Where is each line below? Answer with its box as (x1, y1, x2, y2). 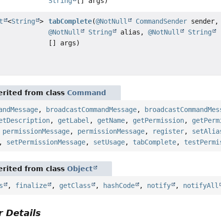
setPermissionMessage (6, 138, 86, 147)
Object (67, 165, 93, 173)
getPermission (133, 116, 184, 125)
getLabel (58, 116, 90, 125)
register (152, 127, 184, 136)
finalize (15, 182, 47, 190)
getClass (59, 182, 91, 190)
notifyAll (183, 182, 219, 190)
